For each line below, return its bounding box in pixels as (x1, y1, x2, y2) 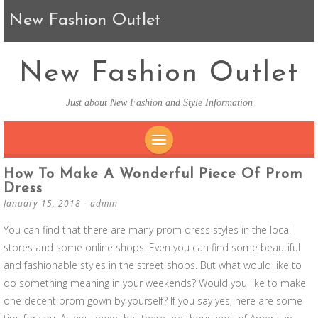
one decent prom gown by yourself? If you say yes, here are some (4, 294, 302, 307)
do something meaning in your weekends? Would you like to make (4, 276, 306, 290)
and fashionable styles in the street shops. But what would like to (4, 258, 302, 272)
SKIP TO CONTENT (159, 161, 266, 172)
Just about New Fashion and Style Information (65, 97, 253, 108)
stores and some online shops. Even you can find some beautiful (4, 241, 300, 254)
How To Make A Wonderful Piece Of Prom (4, 168, 303, 182)
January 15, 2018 (4, 197, 81, 209)
